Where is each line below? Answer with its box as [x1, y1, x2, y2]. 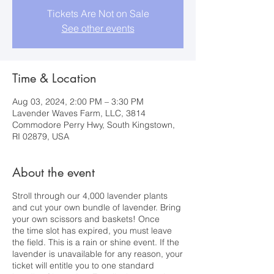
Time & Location [12, 70, 97, 86]
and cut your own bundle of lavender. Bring [12, 202, 181, 213]
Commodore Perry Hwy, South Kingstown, [12, 119, 175, 130]
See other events [61, 22, 135, 34]
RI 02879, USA [12, 131, 69, 142]
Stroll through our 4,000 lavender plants [12, 190, 168, 201]
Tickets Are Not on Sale [46, 7, 149, 20]
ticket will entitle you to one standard [12, 260, 154, 271]
